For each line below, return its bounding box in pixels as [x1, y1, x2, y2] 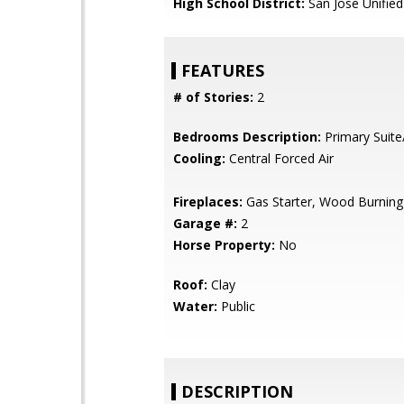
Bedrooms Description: [173, 128, 321, 145]
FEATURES [181, 60, 264, 81]
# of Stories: [173, 88, 253, 106]
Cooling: [173, 150, 225, 167]
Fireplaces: [173, 193, 243, 210]
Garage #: [173, 215, 237, 232]
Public [217, 298, 255, 315]
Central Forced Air [225, 150, 334, 167]
